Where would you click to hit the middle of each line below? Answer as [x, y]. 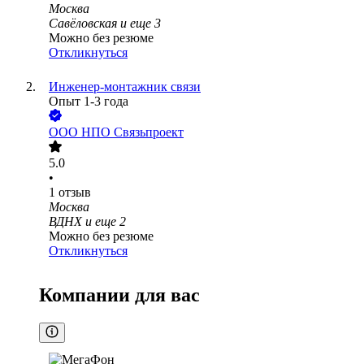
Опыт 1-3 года [89, 102]
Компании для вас [119, 295]
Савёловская [83, 24]
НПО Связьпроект [132, 132]
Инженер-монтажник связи [125, 87]
